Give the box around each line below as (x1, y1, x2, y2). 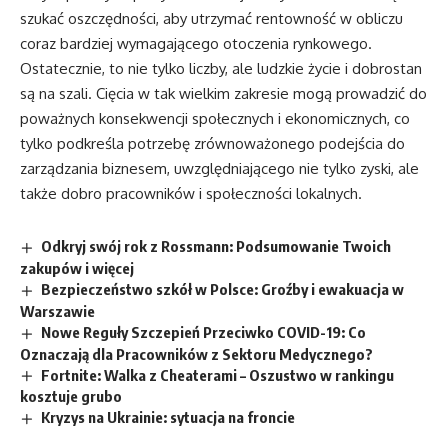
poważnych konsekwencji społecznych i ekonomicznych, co (20, 108, 410, 128)
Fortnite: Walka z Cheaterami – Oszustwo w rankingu (41, 365, 395, 384)
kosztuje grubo (20, 387, 122, 406)
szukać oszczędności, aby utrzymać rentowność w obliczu (20, 8, 403, 28)
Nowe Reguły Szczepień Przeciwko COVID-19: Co (41, 322, 367, 341)
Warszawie (20, 301, 95, 320)
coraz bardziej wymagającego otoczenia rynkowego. (20, 33, 372, 53)
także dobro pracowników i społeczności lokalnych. (20, 183, 362, 203)
